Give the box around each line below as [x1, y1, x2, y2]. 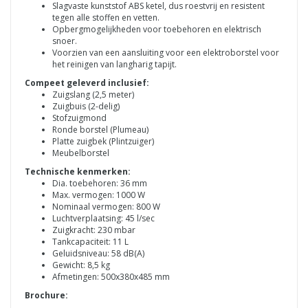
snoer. [52, 35, 77, 47]
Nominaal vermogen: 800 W [52, 201, 162, 213]
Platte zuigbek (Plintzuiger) [52, 135, 154, 148]
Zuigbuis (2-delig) [52, 100, 122, 113]
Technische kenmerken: [25, 166, 131, 178]
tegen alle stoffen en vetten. [52, 12, 159, 24]
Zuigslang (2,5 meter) [52, 89, 134, 101]
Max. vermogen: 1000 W [52, 189, 145, 201]
